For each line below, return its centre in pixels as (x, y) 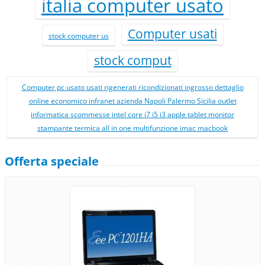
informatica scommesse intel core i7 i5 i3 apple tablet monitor (132, 114)
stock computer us (78, 36)
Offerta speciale (52, 161)
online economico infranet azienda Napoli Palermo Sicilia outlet (132, 101)
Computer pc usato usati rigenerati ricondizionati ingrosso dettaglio (132, 87)
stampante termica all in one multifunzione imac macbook (132, 128)
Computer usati (172, 34)
